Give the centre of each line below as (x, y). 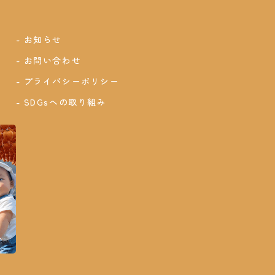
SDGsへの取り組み (65, 102)
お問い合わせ (52, 60)
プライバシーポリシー (72, 81)
